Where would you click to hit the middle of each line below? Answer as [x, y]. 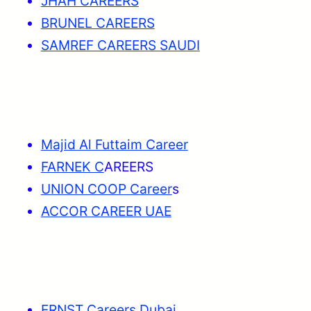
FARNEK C [72, 166]
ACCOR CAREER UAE [106, 211]
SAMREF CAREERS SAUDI [120, 45]
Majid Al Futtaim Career [114, 144]
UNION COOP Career [106, 188]
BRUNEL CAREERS [98, 23]
